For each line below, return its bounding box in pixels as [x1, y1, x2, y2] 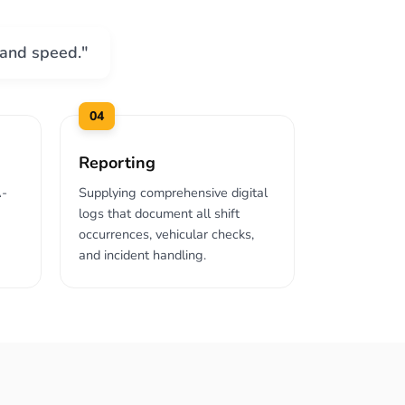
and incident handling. [79, 246, 206, 264]
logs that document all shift [79, 204, 240, 222]
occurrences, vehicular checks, [79, 225, 254, 243]
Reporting [79, 152, 155, 174]
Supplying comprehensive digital [79, 184, 268, 202]
